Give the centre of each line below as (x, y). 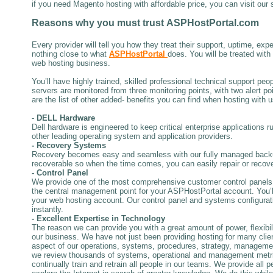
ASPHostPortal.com (213, 23)
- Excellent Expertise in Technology (98, 218)
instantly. (48, 209)
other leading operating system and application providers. (132, 136)
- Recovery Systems (69, 145)
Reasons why (63, 23)
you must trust (130, 23)
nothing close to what (69, 54)
